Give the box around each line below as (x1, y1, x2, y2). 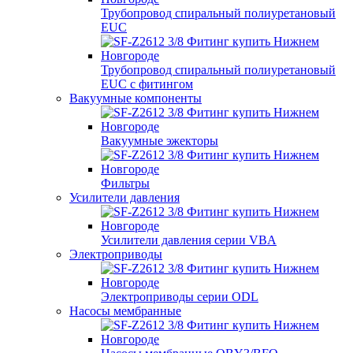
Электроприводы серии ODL (101, 290, 258, 303)
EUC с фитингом (101, 77, 193, 91)
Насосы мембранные (69, 304, 181, 318)
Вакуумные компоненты (69, 91, 202, 105)
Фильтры (101, 176, 150, 190)
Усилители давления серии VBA (101, 233, 277, 247)
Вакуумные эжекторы (101, 134, 218, 147)
